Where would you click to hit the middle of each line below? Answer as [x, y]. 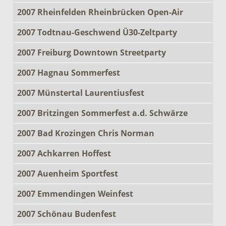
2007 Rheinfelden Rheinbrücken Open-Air [100, 12]
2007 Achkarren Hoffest [64, 153]
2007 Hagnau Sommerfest [69, 72]
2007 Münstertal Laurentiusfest [81, 93]
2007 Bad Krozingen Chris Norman [86, 133]
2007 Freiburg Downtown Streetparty [92, 52]
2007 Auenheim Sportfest [68, 173]
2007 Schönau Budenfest [67, 214]
